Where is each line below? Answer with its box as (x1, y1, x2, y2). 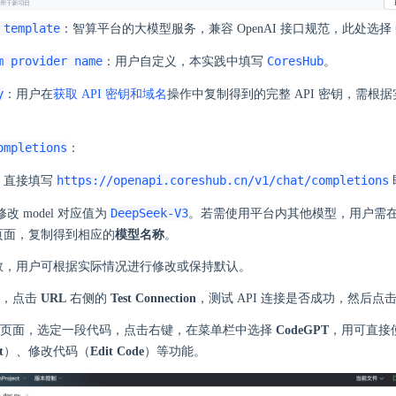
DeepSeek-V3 (110, 205, 188, 220)
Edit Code (90, 344, 144, 358)
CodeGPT (276, 323, 329, 337)
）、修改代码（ (4, 344, 90, 358)
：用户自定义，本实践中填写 (103, 54, 267, 68)
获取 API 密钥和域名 (53, 87, 167, 101)
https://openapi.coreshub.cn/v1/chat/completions (57, 172, 389, 187)
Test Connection (110, 291, 196, 305)
